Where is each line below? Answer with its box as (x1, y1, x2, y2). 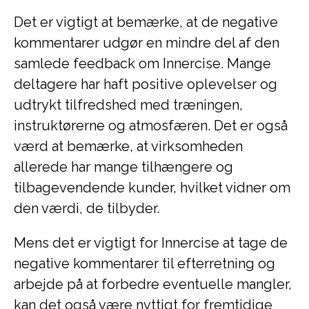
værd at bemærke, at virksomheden (14, 138, 243, 154)
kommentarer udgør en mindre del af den (14, 34, 279, 51)
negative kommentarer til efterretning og (14, 255, 275, 272)
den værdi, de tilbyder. (14, 200, 159, 217)
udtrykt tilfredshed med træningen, (14, 97, 243, 113)
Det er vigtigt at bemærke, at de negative (14, 14, 278, 30)
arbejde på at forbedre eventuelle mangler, (14, 276, 292, 292)
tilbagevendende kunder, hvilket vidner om (14, 179, 290, 196)
